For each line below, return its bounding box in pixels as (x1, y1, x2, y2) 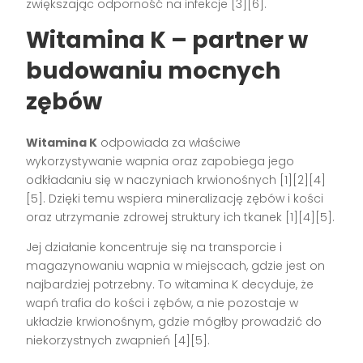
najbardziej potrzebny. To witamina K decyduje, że (26, 275, 314, 293)
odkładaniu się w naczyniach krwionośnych (26, 171, 280, 188)
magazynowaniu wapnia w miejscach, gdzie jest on (26, 257, 326, 274)
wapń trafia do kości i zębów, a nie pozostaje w (26, 294, 299, 311)
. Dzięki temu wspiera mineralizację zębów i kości (43, 190, 324, 207)
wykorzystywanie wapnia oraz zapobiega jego (26, 152, 295, 169)
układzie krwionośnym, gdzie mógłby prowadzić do (26, 313, 322, 330)
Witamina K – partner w (26, 23, 309, 56)
